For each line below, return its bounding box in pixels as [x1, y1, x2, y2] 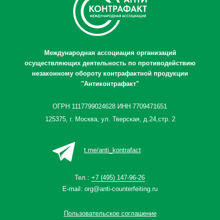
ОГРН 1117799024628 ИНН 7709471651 [53, 103, 167, 110]
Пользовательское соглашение [63, 210, 157, 217]
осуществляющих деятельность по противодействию [25, 59, 195, 67]
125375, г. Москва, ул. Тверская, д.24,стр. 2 [45, 115, 175, 123]
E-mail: [62, 185, 84, 192]
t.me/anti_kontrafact [84, 146, 141, 154]
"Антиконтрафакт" [81, 80, 139, 87]
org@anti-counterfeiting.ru [84, 185, 158, 192]
